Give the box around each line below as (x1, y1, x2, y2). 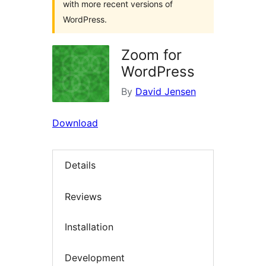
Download (52, 117, 98, 129)
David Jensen (135, 85, 196, 97)
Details (65, 159, 96, 172)
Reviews (65, 190, 102, 202)
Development (65, 251, 125, 264)
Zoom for (121, 46, 182, 64)
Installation (65, 221, 113, 233)
